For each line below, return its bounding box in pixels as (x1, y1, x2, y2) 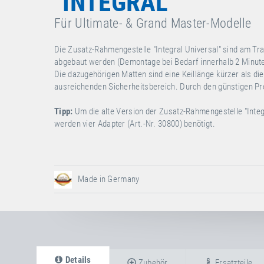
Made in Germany (78, 174, 140, 184)
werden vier (54, 118, 98, 129)
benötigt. (181, 118, 215, 129)
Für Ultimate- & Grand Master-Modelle (54, 16, 252, 31)
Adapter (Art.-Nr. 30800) (97, 118, 182, 129)
